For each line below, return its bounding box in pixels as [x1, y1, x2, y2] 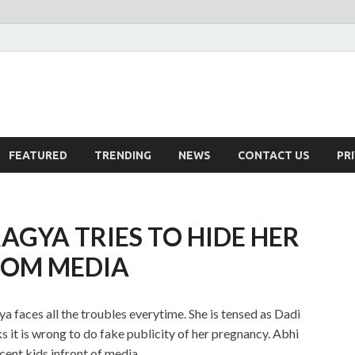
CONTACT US [238, 148, 310, 162]
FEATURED [9, 148, 67, 162]
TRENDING [94, 148, 151, 162]
